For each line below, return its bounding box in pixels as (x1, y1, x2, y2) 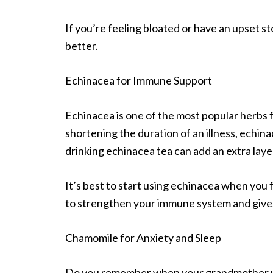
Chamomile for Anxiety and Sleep (65, 230, 221, 244)
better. (65, 38, 98, 52)
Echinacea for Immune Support (65, 73, 212, 87)
